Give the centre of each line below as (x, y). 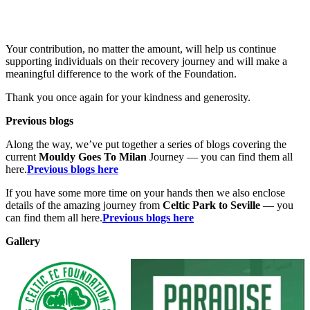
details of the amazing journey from (84, 206)
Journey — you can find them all (221, 157)
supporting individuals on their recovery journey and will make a (146, 62)
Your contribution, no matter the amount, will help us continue (141, 49)
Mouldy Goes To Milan (94, 157)
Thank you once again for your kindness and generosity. (128, 98)
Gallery (23, 241)
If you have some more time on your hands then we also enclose (145, 193)
